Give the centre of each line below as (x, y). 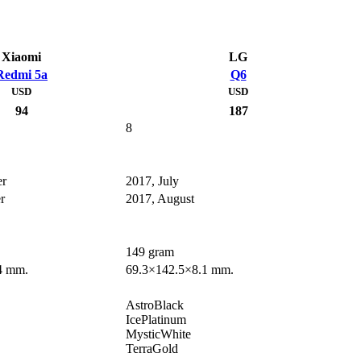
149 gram (150, 252)
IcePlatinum (156, 320)
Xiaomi (21, 57)
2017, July (152, 181)
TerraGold (152, 349)
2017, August (160, 199)
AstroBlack (155, 305)
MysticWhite (158, 334)
